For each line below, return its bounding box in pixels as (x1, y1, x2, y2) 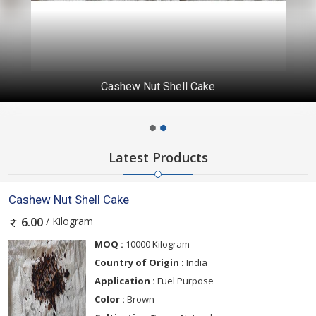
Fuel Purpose (155, 274, 214, 287)
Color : (95, 292, 125, 305)
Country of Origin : (95, 255, 184, 269)
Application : (95, 274, 155, 287)
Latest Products (108, 149, 208, 166)
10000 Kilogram (123, 237, 190, 250)
